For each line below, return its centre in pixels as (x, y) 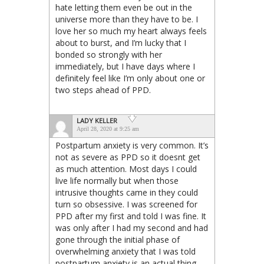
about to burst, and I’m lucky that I (121, 43)
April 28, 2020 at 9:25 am (108, 129)
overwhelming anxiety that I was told (126, 252)
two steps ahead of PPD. (103, 90)
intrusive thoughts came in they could (127, 193)
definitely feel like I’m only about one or (130, 78)
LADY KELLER (97, 121)
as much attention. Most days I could (126, 169)
